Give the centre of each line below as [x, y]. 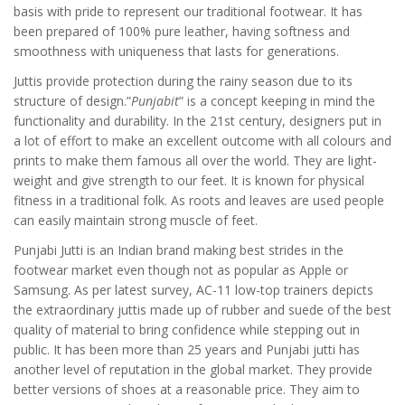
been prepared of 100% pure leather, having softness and [182, 32]
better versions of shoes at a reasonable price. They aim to [187, 390]
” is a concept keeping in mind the [277, 101]
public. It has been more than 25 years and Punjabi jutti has [187, 350]
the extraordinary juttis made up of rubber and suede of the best [202, 310]
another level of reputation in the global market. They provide [193, 370]
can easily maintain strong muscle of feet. [136, 221]
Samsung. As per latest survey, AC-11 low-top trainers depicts [193, 290]
